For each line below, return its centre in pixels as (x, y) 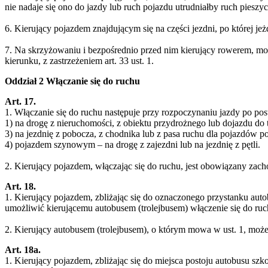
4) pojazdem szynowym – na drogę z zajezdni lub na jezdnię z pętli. (133, 144)
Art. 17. (20, 101)
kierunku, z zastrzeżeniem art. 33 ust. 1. (79, 60)
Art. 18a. (23, 249)
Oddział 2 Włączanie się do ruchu (72, 81)
